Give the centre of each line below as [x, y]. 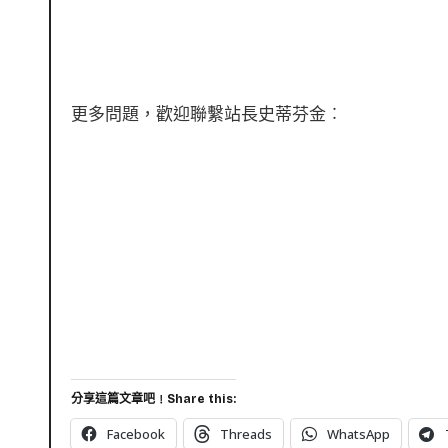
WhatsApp [358, 434]
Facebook [136, 434]
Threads [246, 434]
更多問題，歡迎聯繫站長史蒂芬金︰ [207, 114]
